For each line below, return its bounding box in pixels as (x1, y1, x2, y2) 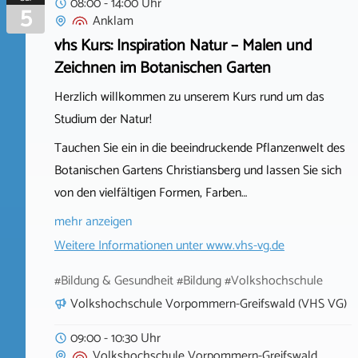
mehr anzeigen (54, 210, 132, 233)
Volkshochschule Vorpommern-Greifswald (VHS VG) (70, 292, 347, 315)
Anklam (93, 10, 133, 32)
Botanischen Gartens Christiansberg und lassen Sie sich (54, 159, 342, 181)
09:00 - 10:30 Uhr (70, 327, 161, 349)
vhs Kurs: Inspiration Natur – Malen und (54, 32, 312, 59)
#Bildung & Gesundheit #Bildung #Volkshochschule (54, 269, 323, 292)
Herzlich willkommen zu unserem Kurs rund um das (54, 86, 324, 108)
